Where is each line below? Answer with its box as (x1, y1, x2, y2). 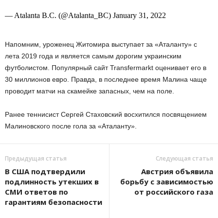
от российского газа (134, 187, 213, 197)
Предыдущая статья (5, 154, 67, 163)
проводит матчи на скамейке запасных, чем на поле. (5, 87, 174, 95)
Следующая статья (156, 154, 213, 163)
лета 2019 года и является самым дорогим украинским (5, 52, 182, 60)
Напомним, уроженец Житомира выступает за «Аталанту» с (5, 40, 197, 48)
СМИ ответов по (5, 187, 68, 197)
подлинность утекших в (5, 177, 99, 186)
